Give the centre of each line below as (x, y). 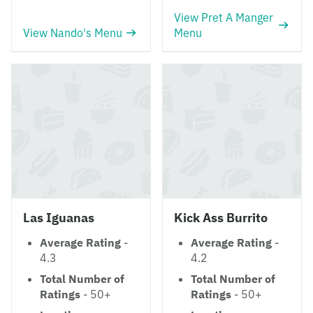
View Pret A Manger (224, 17)
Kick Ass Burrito (221, 218)
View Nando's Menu (73, 33)
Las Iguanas (59, 218)
